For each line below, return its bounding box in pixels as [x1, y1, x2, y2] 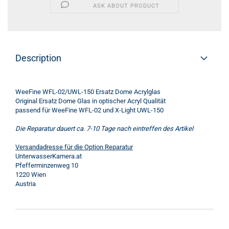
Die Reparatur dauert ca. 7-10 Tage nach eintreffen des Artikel [15, 125, 193, 132]
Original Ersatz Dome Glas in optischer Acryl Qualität [15, 97, 166, 105]
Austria [15, 180, 36, 188]
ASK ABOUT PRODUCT [93, 3, 160, 9]
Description [15, 53, 61, 63]
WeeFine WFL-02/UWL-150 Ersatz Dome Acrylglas [15, 88, 161, 96]
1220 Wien [15, 171, 46, 178]
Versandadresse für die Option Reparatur [15, 143, 133, 151]
